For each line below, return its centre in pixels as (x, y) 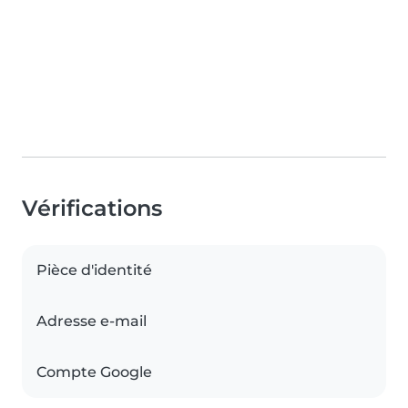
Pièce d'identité (94, 270)
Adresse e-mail (92, 321)
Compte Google (94, 372)
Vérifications (92, 209)
